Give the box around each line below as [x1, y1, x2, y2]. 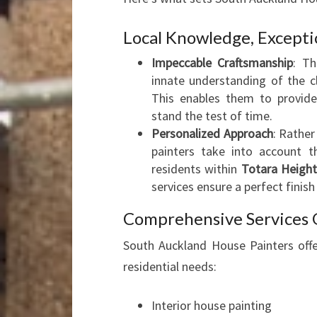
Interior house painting [151, 297, 272, 313]
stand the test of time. [151, 108, 272, 124]
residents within [151, 161, 241, 177]
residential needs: [123, 258, 217, 275]
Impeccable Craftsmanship [151, 54, 294, 71]
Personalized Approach [151, 125, 273, 142]
